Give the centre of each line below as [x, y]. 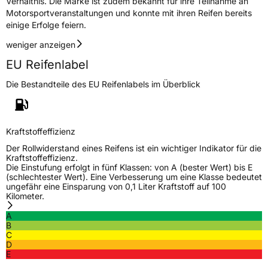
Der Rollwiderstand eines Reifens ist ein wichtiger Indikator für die [134, 148]
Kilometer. [25, 196]
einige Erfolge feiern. [46, 25]
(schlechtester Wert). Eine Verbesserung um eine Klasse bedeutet [134, 177]
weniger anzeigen [41, 45]
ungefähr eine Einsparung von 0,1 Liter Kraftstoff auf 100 [116, 187]
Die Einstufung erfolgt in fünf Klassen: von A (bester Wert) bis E [129, 167]
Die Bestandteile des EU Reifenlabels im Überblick [103, 84]
